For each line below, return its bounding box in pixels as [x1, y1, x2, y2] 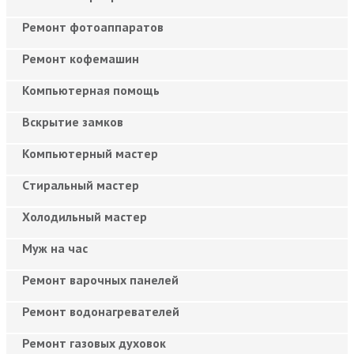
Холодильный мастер [22, 208, 147, 224]
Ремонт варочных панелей [22, 271, 179, 288]
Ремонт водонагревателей [22, 303, 179, 319]
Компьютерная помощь [22, 81, 160, 98]
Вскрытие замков [22, 113, 123, 130]
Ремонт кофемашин [22, 50, 139, 66]
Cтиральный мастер [22, 176, 139, 193]
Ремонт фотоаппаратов [22, 18, 164, 35]
